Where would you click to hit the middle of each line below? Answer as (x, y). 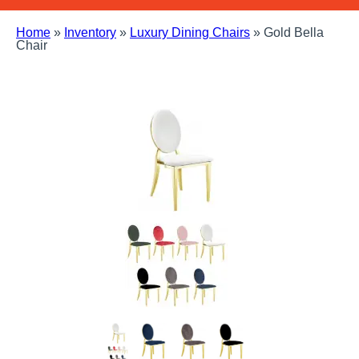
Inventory (90, 32)
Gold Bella (294, 32)
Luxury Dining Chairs (190, 32)
